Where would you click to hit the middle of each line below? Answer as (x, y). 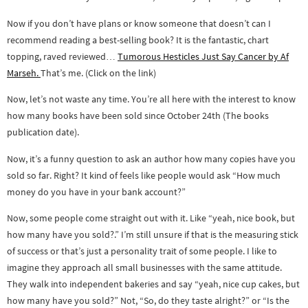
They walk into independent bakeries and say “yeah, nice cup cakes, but (153, 284)
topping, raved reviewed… (62, 56)
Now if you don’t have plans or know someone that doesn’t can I (139, 23)
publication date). (43, 132)
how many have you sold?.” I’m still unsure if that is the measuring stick (153, 235)
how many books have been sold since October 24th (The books (138, 116)
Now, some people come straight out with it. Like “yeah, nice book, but (151, 218)
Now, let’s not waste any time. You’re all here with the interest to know (151, 99)
